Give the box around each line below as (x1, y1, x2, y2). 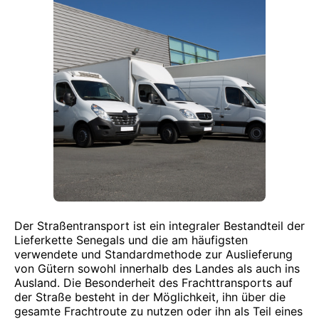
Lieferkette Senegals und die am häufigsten (14, 233, 248, 247)
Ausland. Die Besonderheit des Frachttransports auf (14, 276, 293, 290)
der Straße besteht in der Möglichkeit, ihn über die (14, 290, 286, 304)
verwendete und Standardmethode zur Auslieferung (14, 247, 293, 261)
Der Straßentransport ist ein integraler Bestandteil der (14, 219, 305, 233)
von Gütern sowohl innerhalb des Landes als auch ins (14, 261, 300, 276)
